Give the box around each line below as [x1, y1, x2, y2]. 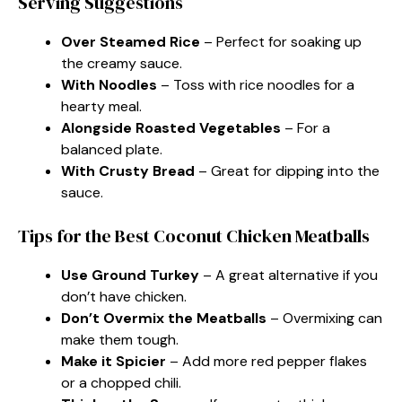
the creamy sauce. [61, 53, 182, 73]
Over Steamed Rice [61, 31, 200, 51]
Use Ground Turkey [61, 265, 199, 284]
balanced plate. [61, 139, 162, 159]
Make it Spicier [61, 351, 166, 371]
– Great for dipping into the [195, 161, 380, 180]
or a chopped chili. [61, 372, 181, 392]
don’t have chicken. [61, 286, 187, 306]
